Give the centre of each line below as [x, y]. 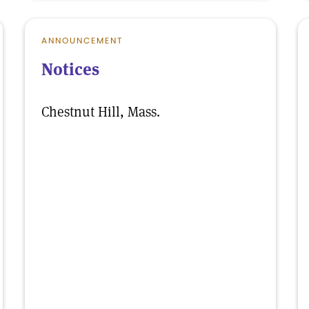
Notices [70, 69]
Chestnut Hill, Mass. [101, 112]
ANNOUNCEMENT [82, 40]
